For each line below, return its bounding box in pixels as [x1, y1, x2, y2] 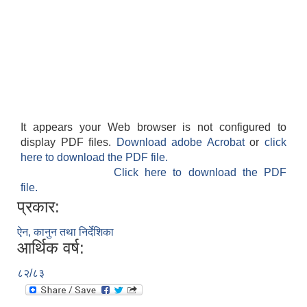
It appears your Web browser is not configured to [21, 121, 286, 134]
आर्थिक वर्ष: [17, 238, 84, 258]
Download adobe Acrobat [116, 136, 250, 149]
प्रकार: [17, 197, 60, 217]
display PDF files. [21, 136, 116, 149]
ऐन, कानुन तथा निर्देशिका [17, 226, 114, 238]
